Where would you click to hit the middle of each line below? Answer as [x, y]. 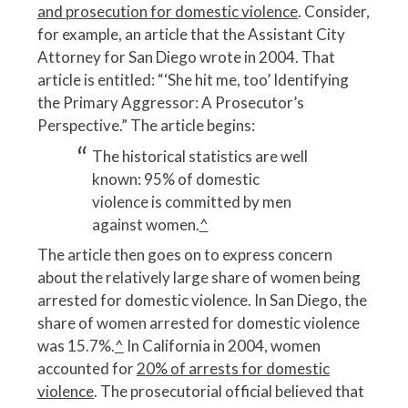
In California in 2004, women [222, 346]
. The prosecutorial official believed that [229, 392]
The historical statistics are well [199, 156]
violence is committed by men [191, 201]
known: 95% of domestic [175, 178]
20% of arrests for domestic [233, 369]
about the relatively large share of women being [199, 278]
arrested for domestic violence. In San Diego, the [202, 301]
